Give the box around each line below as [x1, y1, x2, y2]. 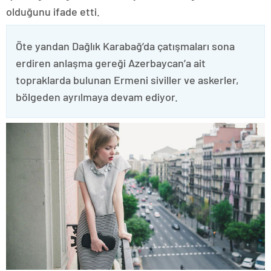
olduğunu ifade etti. [6, 5, 100, 18]
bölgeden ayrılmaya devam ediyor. [16, 90, 178, 103]
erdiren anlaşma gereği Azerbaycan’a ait [16, 56, 206, 70]
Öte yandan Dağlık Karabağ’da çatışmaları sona [16, 39, 235, 53]
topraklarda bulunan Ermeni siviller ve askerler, [16, 73, 239, 87]
